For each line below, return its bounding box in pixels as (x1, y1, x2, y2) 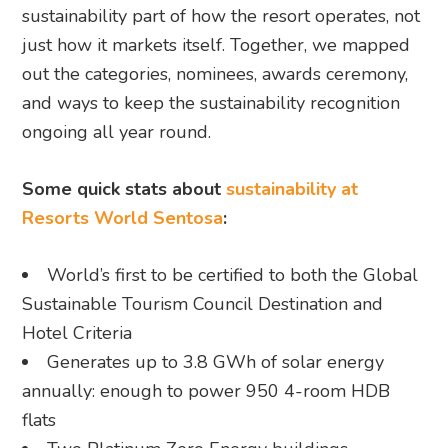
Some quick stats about (22, 176, 227, 201)
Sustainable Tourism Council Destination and (22, 291, 384, 316)
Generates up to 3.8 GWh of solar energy (47, 349, 385, 374)
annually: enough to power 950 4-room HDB (22, 378, 391, 403)
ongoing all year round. (22, 119, 212, 144)
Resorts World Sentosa (22, 205, 224, 230)
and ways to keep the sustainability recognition (22, 90, 401, 115)
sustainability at (226, 176, 359, 201)
